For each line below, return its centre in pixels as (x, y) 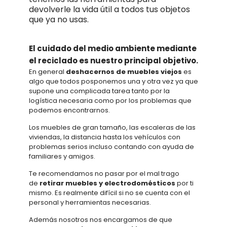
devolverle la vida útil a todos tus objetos (109, 10)
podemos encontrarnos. (69, 110)
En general (47, 72)
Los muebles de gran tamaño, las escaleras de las (112, 128)
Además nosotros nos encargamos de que (100, 220)
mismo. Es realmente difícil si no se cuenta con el (109, 193)
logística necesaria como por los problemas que (110, 101)
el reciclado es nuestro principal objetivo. (113, 61)
